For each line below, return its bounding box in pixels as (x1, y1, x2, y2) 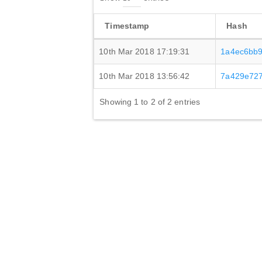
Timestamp (105, 21, 150, 30)
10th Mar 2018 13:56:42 (99, 71, 190, 81)
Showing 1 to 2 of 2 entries (99, 97, 201, 106)
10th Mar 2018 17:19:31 (99, 47, 190, 56)
